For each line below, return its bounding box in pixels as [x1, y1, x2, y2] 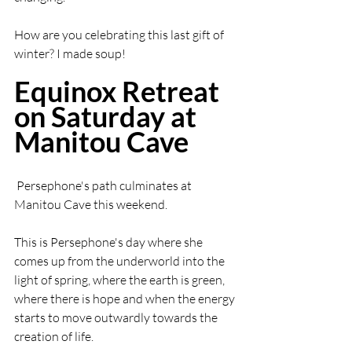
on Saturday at [14, 99, 202, 134]
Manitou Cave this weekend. [14, 196, 170, 212]
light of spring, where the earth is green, [14, 272, 227, 288]
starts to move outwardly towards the [14, 310, 220, 325]
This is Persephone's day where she [14, 234, 205, 250]
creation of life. [14, 328, 96, 344]
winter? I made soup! [14, 46, 126, 61]
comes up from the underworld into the [14, 253, 227, 269]
